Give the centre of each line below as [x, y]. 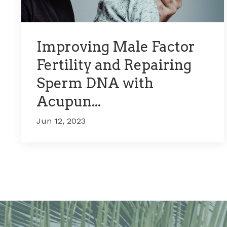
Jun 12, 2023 [61, 121]
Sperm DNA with [95, 83]
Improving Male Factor [116, 47]
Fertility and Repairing [114, 65]
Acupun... [69, 102]
